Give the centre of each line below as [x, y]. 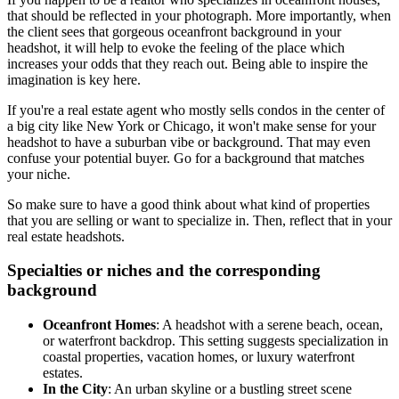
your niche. [39, 174]
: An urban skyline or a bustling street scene [230, 389]
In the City [75, 389]
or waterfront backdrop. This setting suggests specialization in [216, 341]
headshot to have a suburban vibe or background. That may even [189, 142]
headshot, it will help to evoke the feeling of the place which [176, 47]
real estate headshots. [66, 236]
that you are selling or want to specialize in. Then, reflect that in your [199, 220]
